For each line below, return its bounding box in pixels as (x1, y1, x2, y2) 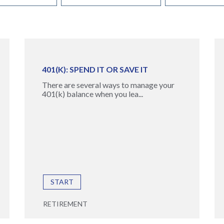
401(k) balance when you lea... (41, 89, 143, 98)
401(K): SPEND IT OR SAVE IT (41, 64, 148, 74)
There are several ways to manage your (41, 80, 174, 89)
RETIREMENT (42, 199, 87, 208)
